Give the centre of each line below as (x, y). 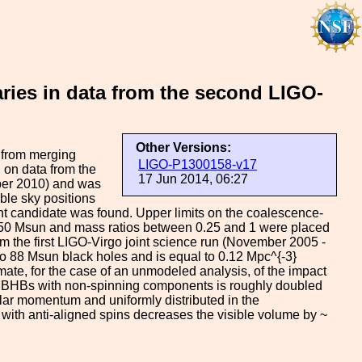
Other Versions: (183, 147)
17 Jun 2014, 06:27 (193, 179)
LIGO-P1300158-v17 (198, 164)
